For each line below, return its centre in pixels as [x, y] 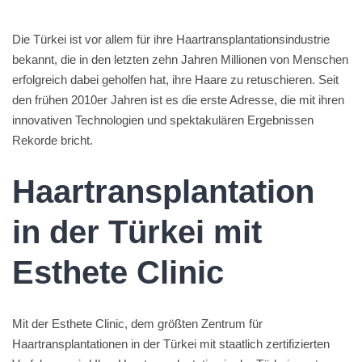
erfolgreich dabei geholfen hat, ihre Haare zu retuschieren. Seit [175, 80]
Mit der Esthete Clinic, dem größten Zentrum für [137, 324]
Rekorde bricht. [53, 140]
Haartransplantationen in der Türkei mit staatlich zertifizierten [171, 344]
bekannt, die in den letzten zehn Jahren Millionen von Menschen [180, 59]
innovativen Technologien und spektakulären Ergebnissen [163, 120]
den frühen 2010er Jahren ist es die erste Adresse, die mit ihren [178, 100]
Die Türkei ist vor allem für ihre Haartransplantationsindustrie [171, 39]
